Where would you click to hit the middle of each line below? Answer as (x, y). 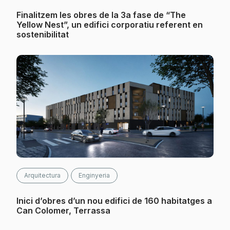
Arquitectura (42, 175)
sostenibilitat (43, 34)
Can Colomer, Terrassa (63, 210)
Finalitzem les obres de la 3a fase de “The (101, 15)
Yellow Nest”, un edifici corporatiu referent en (110, 25)
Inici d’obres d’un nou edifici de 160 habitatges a (114, 201)
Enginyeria (94, 175)
